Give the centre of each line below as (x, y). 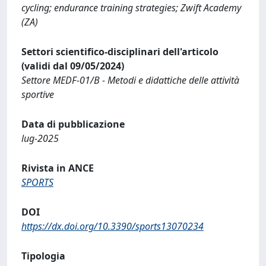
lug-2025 (40, 138)
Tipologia (43, 256)
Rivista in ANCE (58, 168)
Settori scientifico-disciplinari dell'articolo (120, 51)
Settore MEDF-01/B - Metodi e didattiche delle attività (130, 80)
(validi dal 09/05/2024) (73, 66)
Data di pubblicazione (73, 124)
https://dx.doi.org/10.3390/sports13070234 (113, 226)
